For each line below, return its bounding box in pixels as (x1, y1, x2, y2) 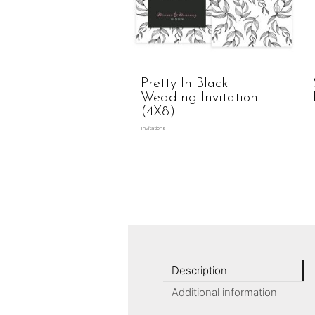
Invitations (141, 125, 166, 132)
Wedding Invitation (141, 91, 258, 105)
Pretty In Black (141, 77, 228, 91)
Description (172, 264, 227, 278)
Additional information (172, 285, 277, 300)
